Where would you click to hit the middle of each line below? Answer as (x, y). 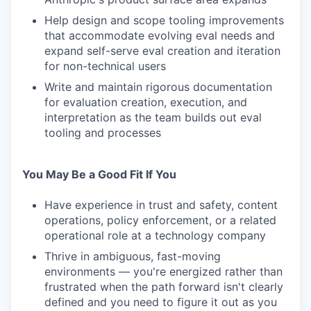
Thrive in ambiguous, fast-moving (133, 256)
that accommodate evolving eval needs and (160, 35)
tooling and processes (103, 133)
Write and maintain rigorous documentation (158, 87)
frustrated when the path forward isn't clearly (164, 287)
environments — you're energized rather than (163, 271)
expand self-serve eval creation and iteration (162, 51)
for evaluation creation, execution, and (146, 102)
